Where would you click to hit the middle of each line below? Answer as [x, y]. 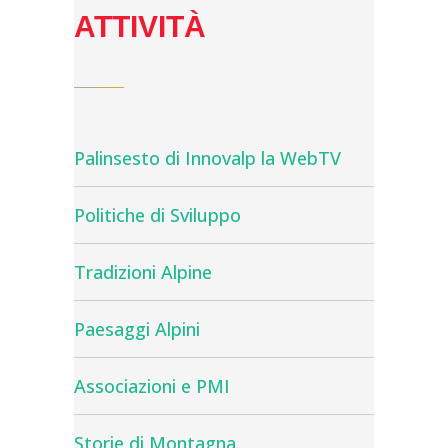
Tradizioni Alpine [143, 272]
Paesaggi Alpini [137, 329]
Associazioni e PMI [152, 386]
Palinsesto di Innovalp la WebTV [207, 158]
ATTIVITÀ [140, 26]
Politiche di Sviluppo [157, 215]
